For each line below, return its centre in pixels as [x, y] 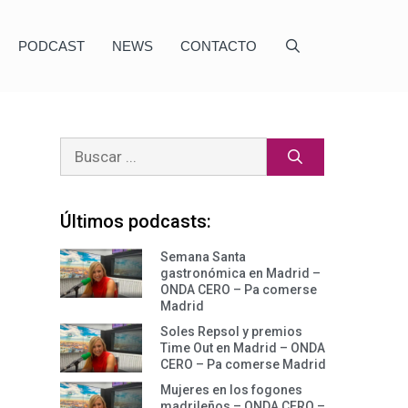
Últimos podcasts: [136, 221]
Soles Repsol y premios [231, 331]
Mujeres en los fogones [231, 390]
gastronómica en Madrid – [240, 273]
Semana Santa [203, 257]
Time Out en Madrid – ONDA [243, 348]
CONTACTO [218, 46]
